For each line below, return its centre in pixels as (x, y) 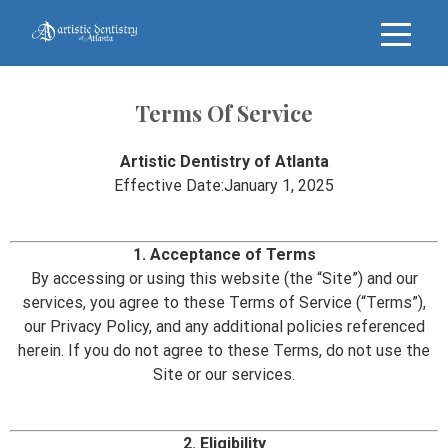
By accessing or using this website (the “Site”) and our (224, 278)
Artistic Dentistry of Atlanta (224, 161)
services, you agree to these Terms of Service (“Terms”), (224, 302)
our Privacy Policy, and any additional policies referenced (224, 326)
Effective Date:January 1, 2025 (224, 185)
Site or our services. (224, 374)
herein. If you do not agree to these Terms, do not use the (224, 350)
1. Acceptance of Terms (224, 254)
